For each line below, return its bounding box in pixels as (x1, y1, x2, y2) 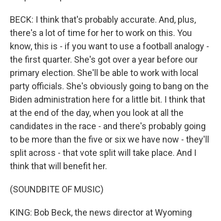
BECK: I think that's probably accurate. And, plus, (10, 14, 196, 25)
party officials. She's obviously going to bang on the (10, 81, 209, 91)
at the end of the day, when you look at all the (10, 108, 184, 118)
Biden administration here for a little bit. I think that (10, 94, 205, 105)
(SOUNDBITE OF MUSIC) (10, 184, 104, 194)
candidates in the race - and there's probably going (10, 121, 206, 131)
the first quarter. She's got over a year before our (10, 54, 198, 65)
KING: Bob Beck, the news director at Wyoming (10, 207, 192, 218)
